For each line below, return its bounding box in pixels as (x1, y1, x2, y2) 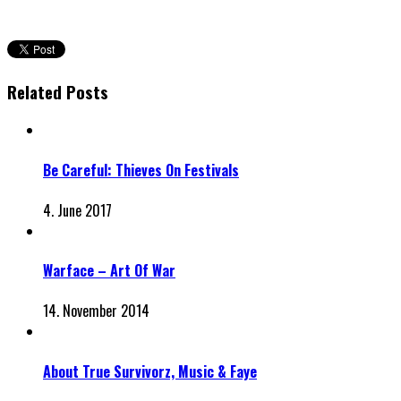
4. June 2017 (43, 199, 112, 221)
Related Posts (7, 79, 108, 104)
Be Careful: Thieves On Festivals (43, 158, 239, 181)
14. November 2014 (43, 300, 149, 322)
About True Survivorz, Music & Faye (43, 360, 257, 382)
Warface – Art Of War (43, 260, 175, 282)
